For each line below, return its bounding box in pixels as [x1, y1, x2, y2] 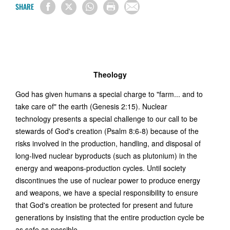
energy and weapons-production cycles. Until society [15, 163, 186, 173]
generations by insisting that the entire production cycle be [15, 212, 204, 222]
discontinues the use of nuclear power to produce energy [15, 175, 200, 185]
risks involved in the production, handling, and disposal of [15, 138, 201, 148]
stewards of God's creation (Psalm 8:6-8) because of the [15, 126, 199, 136]
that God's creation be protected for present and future [15, 200, 193, 210]
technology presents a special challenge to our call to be [15, 113, 198, 124]
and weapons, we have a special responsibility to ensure [15, 187, 198, 198]
